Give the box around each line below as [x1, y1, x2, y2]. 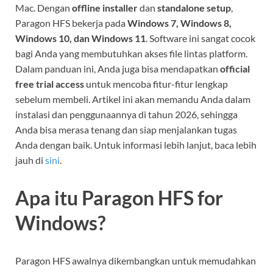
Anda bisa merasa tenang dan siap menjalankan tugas [15, 124, 237, 136]
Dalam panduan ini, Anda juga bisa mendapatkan [15, 63, 220, 75]
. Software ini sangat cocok [146, 32, 255, 44]
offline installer [72, 2, 138, 14]
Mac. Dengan [15, 2, 72, 14]
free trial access [15, 78, 84, 90]
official [220, 63, 250, 75]
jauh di [15, 154, 45, 166]
